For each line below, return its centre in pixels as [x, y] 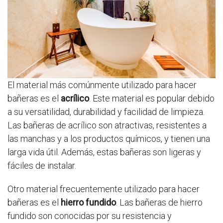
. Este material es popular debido [152, 99]
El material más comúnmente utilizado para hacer [102, 85]
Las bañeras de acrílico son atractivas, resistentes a [107, 125]
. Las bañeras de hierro [159, 203]
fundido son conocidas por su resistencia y [90, 216]
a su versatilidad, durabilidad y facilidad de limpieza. [106, 112]
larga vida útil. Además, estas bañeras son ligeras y [104, 152]
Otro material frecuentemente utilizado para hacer [104, 189]
